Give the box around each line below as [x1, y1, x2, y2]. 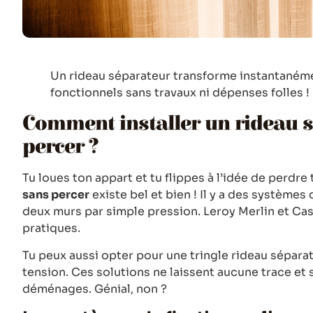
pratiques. [22, 221, 80, 236]
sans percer [22, 187, 89, 203]
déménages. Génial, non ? [22, 281, 167, 296]
